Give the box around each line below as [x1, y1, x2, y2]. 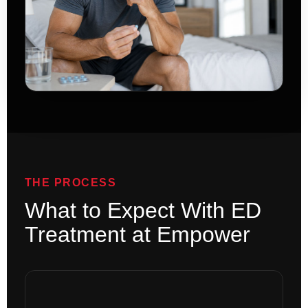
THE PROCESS [24, 177, 117, 189]
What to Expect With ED [24, 198, 261, 223]
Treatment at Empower [24, 222, 250, 247]
